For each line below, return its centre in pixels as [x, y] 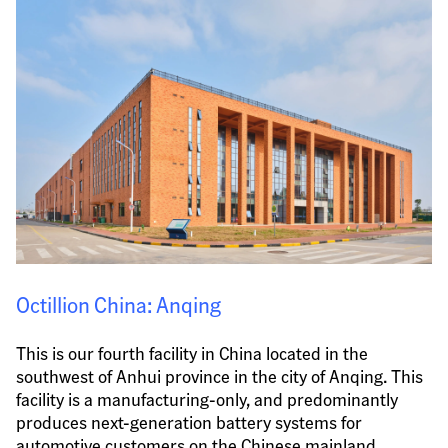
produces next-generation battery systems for [189, 422]
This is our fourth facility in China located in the [192, 353]
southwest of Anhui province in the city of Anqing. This [219, 376]
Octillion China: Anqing [118, 304]
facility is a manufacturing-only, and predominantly [207, 399]
